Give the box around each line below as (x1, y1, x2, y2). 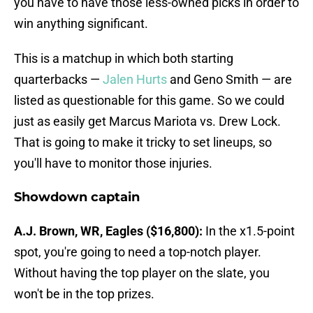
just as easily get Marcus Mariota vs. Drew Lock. (14, 114, 281, 129)
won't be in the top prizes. (14, 286, 154, 302)
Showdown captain (14, 189, 140, 205)
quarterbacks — (14, 72, 103, 87)
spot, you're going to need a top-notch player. (14, 245, 261, 260)
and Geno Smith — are (167, 72, 292, 87)
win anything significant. (14, 16, 148, 31)
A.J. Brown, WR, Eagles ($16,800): (14, 224, 205, 239)
